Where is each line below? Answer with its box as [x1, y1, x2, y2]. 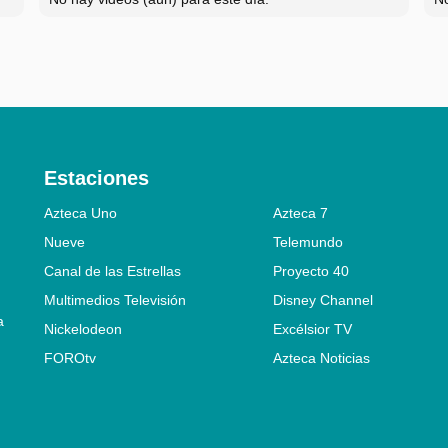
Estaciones [44, 166, 149, 189]
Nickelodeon [44, 320, 122, 337]
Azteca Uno [44, 204, 117, 221]
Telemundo [272, 233, 343, 250]
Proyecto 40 [272, 262, 349, 279]
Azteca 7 [272, 204, 328, 221]
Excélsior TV [272, 320, 352, 337]
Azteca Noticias [272, 349, 370, 366]
